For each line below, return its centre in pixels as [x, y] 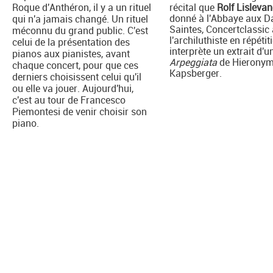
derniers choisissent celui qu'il [77, 77]
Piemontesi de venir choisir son [80, 112]
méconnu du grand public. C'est [80, 31]
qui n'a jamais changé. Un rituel [80, 19]
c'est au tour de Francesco [69, 100]
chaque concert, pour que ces [75, 66]
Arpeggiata [193, 62]
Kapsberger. [196, 73]
